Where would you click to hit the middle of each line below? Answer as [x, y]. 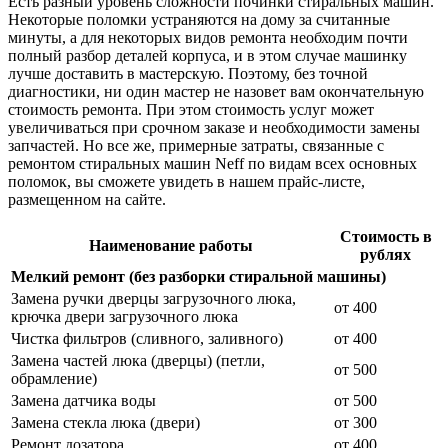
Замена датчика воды [83, 401]
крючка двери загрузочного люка [124, 317]
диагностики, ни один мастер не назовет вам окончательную [216, 92]
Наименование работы [170, 246]
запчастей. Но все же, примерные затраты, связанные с [196, 146]
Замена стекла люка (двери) [105, 423]
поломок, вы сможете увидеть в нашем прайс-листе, [186, 182]
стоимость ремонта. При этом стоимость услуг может [191, 110]
